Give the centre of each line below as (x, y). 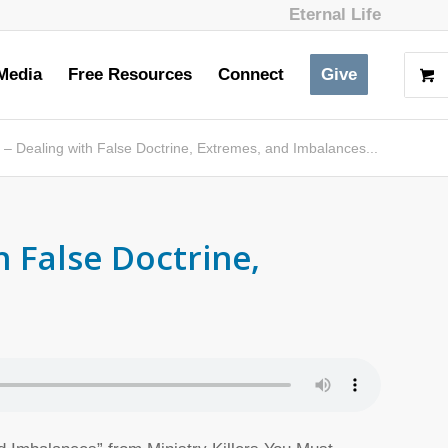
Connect (251, 74)
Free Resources (130, 74)
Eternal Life (335, 14)
